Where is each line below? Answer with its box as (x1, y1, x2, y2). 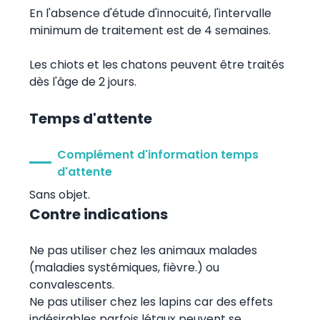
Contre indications (29, 204, 168, 224)
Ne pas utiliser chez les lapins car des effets (29, 293, 273, 310)
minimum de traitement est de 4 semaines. (29, 21, 271, 39)
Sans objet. (29, 186, 90, 203)
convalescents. (29, 276, 114, 293)
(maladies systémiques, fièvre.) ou (29, 259, 219, 276)
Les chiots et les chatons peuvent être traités (29, 56, 284, 73)
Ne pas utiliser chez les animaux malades (29, 241, 257, 259)
